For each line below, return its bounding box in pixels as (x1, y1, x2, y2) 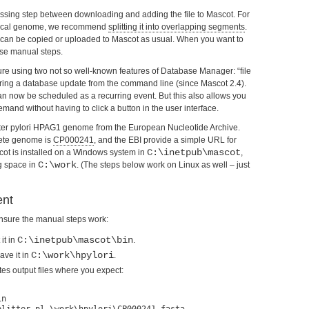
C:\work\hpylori (31, 250, 114, 261)
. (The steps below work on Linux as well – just (77, 160, 250, 170)
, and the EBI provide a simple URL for (94, 135, 237, 145)
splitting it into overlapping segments (108, 22, 245, 32)
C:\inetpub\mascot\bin (17, 235, 133, 246)
